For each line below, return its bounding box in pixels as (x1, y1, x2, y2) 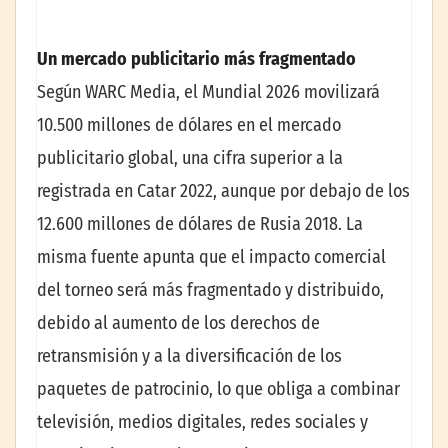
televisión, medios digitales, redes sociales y (37, 411, 368, 434)
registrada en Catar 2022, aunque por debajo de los (37, 180, 410, 203)
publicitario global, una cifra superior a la (37, 147, 343, 170)
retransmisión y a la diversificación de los (37, 345, 342, 368)
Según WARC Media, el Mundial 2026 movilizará (37, 81, 380, 104)
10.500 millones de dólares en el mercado (37, 114, 341, 137)
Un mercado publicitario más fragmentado (37, 48, 356, 71)
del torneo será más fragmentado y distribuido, (37, 279, 384, 302)
